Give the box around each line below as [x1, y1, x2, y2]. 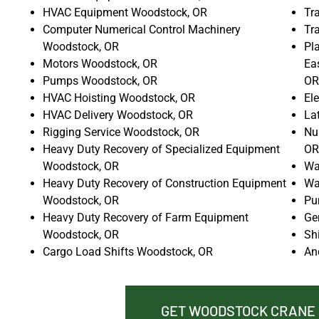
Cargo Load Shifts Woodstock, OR [43, 244, 213, 258]
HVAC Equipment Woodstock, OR [43, 5, 207, 19]
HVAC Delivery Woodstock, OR [43, 108, 193, 122]
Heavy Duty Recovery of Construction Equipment [43, 176, 286, 190]
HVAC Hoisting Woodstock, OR [43, 90, 195, 105]
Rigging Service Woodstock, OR [43, 125, 199, 139]
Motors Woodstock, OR [43, 56, 157, 70]
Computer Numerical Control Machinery [43, 22, 241, 36]
